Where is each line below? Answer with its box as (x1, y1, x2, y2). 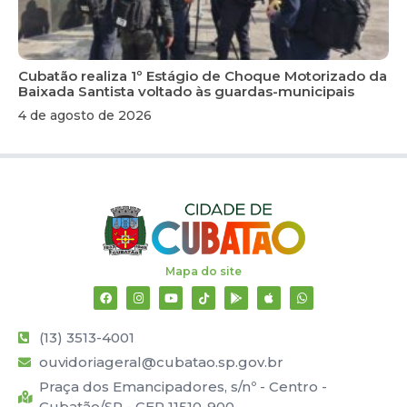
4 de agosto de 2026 (18, 107, 152, 124)
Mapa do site (165, 264, 242, 279)
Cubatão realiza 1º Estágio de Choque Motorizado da (18, 67, 387, 85)
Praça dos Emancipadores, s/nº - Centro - (38, 378, 327, 396)
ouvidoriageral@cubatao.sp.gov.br (38, 353, 283, 372)
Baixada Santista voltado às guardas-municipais (18, 83, 354, 101)
